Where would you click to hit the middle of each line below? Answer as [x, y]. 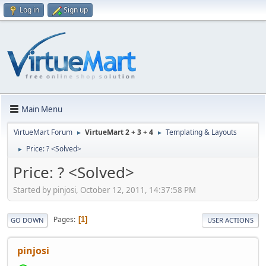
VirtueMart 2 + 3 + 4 [119, 132]
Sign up [76, 10]
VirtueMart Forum [43, 132]
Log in [29, 10]
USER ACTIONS [230, 220]
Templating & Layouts [201, 132]
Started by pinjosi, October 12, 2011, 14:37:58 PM [104, 190]
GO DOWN [27, 220]
